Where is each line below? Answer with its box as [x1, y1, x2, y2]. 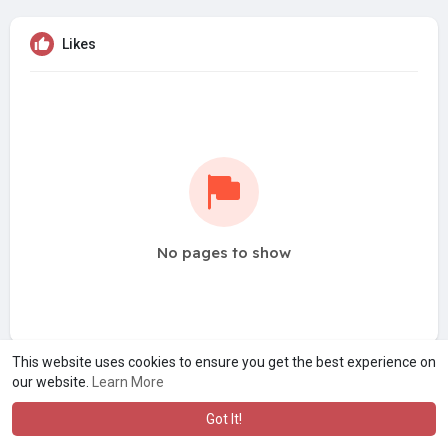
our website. [12, 374, 92, 390]
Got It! [206, 411, 242, 427]
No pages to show [157, 243, 291, 263]
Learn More [92, 374, 164, 390]
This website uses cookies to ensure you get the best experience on [12, 354, 436, 370]
